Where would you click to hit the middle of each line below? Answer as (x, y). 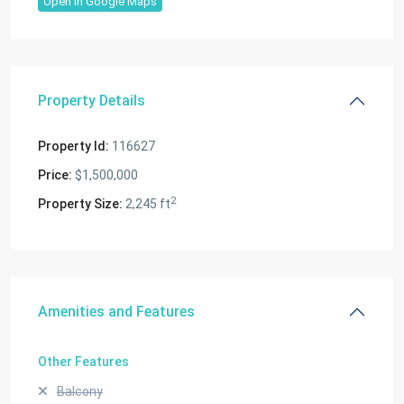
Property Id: (73, 146)
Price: (55, 175)
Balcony (80, 391)
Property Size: (80, 204)
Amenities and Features (116, 312)
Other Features (83, 362)
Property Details (92, 101)
